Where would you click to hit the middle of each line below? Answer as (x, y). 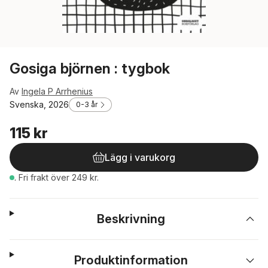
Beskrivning (131, 219)
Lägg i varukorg (140, 157)
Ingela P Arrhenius (57, 91)
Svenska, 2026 (39, 104)
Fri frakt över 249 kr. (59, 177)
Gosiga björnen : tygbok (90, 68)
